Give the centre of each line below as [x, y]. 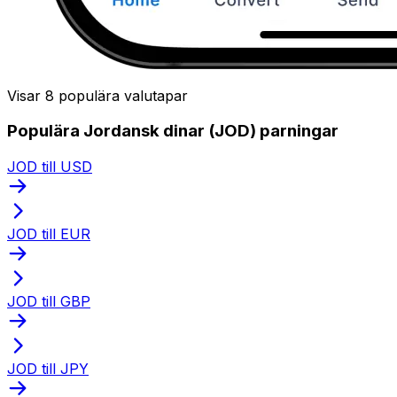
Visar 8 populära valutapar [97, 95]
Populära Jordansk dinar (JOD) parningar [173, 131]
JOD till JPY [48, 368]
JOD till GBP [49, 301]
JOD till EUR [49, 234]
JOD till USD [50, 166]
